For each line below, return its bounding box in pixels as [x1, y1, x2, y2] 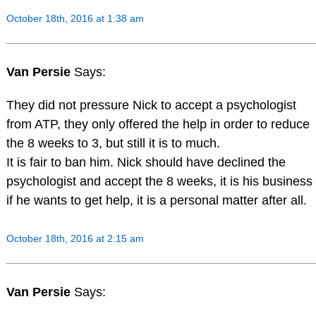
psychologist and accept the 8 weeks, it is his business [6, 174, 312, 189]
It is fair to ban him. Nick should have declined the [6, 155, 286, 170]
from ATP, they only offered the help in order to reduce [6, 117, 310, 132]
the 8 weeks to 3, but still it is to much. [6, 136, 220, 151]
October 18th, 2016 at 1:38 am [6, 12, 144, 24]
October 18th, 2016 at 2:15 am [6, 233, 144, 245]
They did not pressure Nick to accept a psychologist [6, 98, 296, 113]
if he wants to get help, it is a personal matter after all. [6, 193, 307, 208]
